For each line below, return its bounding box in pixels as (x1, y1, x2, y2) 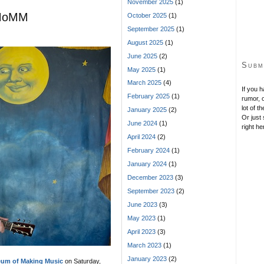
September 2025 (127, 25, 174, 32)
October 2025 (127, 11, 167, 19)
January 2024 (127, 160, 167, 168)
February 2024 (127, 147, 170, 154)
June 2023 (127, 201, 157, 209)
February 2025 (127, 93, 170, 100)
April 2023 (127, 228, 156, 236)
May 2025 (127, 65, 156, 73)
